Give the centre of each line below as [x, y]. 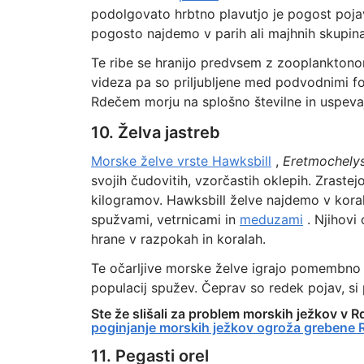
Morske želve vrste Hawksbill [181, 161]
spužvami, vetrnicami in [165, 219]
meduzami [271, 219]
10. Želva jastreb [155, 132]
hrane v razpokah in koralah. [178, 239]
